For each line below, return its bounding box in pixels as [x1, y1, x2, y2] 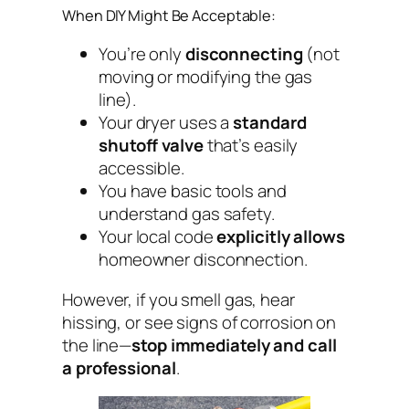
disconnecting [184, 42, 303, 67]
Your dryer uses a [99, 110, 234, 135]
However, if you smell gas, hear [62, 287, 295, 311]
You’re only [99, 42, 185, 67]
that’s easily [203, 133, 299, 158]
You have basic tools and [99, 179, 287, 204]
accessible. [99, 156, 184, 181]
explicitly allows [216, 225, 345, 249]
